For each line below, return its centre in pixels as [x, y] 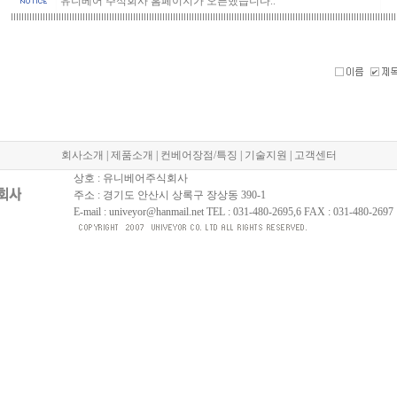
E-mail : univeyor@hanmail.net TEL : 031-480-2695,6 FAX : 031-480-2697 [233, 212]
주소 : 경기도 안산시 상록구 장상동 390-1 [169, 195]
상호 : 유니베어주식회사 [130, 178]
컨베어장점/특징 [198, 155]
